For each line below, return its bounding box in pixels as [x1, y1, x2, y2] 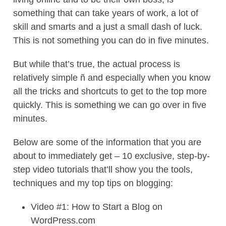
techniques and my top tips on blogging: [13, 178, 173, 188]
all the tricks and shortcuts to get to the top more [13, 86, 207, 96]
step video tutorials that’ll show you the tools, [13, 164, 193, 175]
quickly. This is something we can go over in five [13, 100, 206, 110]
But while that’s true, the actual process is [13, 59, 180, 69]
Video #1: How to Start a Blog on [31, 202, 162, 212]
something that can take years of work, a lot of [13, 8, 198, 18]
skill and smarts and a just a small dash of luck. [13, 22, 202, 32]
